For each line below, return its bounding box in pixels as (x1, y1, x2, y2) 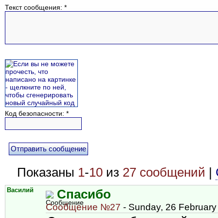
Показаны (17, 164, 78, 180)
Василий (7, 186, 34, 194)
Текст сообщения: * (5, 3, 67, 11)
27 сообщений (123, 164, 205, 180)
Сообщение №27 (46, 201, 121, 212)
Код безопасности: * (5, 109, 69, 117)
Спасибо (57, 186, 111, 201)
